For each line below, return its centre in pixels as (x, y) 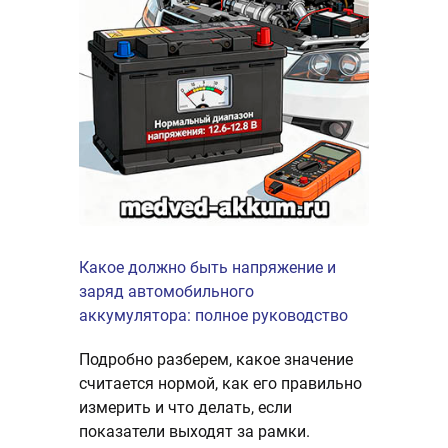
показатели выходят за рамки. (194, 432)
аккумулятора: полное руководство (213, 316)
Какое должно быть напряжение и (207, 268)
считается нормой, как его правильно (220, 384)
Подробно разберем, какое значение (216, 360)
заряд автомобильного (166, 292)
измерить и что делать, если (185, 408)
